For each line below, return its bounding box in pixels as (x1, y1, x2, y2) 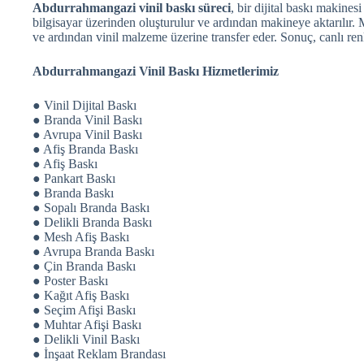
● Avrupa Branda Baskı (32, 244, 154, 258)
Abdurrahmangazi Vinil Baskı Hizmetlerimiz (32, 63, 279, 78)
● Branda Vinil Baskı (32, 112, 142, 127)
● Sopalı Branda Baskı (32, 200, 149, 214)
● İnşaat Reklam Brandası (32, 346, 166, 361)
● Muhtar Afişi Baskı (32, 317, 141, 331)
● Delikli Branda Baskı (32, 214, 152, 229)
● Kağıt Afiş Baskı (32, 288, 129, 302)
